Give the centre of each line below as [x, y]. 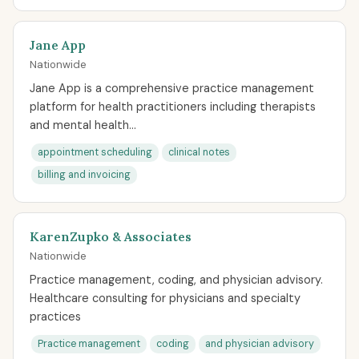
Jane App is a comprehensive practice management [172, 88]
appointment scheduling [95, 152]
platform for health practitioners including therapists [173, 107]
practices [55, 317]
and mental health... [83, 125]
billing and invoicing [84, 175]
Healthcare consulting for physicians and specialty [165, 298]
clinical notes [199, 152]
